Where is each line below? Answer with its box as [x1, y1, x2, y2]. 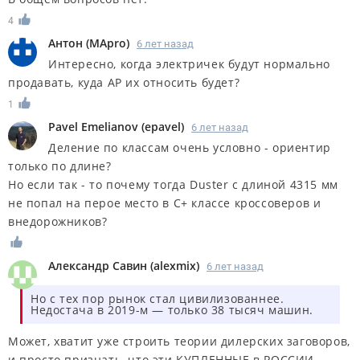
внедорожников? [8, 214, 108, 230]
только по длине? [8, 158, 112, 174]
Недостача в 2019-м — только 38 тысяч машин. [31, 301, 313, 317]
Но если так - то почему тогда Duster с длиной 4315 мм [8, 177, 338, 193]
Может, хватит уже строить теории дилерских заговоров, [8, 333, 350, 349]
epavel [145, 119, 181, 135]
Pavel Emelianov [48, 119, 138, 135]
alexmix [153, 257, 196, 273]
